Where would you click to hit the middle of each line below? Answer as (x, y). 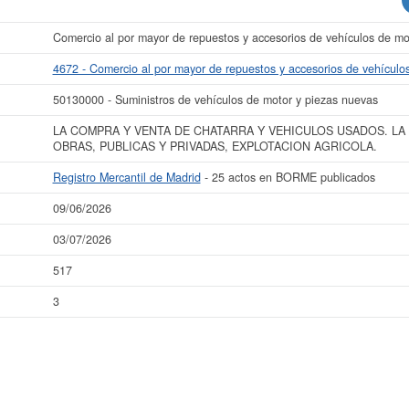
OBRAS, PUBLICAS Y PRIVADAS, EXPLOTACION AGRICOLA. (215, 146)
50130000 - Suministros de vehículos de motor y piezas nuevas (215, 100)
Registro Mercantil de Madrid (126, 177)
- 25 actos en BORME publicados (288, 177)
